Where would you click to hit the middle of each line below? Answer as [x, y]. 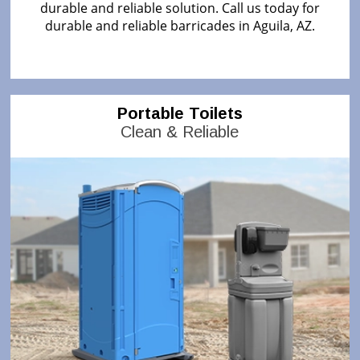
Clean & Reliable [180, 131]
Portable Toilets [180, 113]
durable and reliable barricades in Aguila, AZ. [180, 25]
